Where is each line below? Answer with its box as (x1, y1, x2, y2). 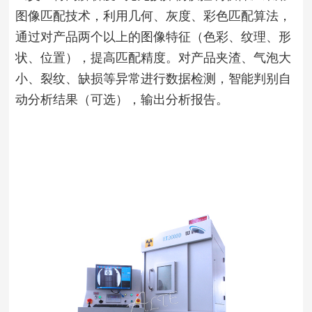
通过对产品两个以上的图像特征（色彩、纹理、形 (15, 29, 291, 44)
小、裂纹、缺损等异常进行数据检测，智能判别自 (15, 71, 291, 86)
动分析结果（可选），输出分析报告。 (15, 92, 228, 107)
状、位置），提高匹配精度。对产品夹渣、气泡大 (15, 50, 291, 65)
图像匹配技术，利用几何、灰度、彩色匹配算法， (15, 8, 291, 23)
